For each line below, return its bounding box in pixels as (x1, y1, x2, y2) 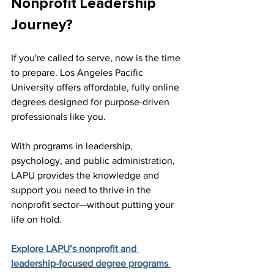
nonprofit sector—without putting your (11, 199, 176, 210)
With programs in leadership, (11, 141, 135, 152)
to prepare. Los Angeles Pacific (11, 67, 146, 78)
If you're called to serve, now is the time (11, 53, 183, 64)
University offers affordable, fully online (11, 82, 182, 93)
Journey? (11, 18, 73, 33)
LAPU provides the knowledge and (11, 170, 161, 181)
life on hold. (11, 214, 62, 225)
